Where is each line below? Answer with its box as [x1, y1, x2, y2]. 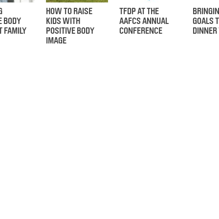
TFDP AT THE [119, 6, 159, 17]
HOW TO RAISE [46, 6, 92, 17]
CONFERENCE [119, 25, 162, 36]
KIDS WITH [46, 16, 80, 26]
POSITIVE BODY [46, 25, 94, 36]
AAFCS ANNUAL [119, 16, 169, 26]
